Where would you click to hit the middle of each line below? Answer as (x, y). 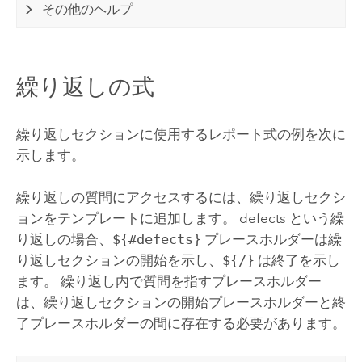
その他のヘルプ (88, 10)
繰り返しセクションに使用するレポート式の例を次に (181, 134)
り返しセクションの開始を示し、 (119, 261)
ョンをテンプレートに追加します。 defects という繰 (180, 219)
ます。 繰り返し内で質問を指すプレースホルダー (168, 282)
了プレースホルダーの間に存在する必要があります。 (181, 324)
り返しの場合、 (64, 240)
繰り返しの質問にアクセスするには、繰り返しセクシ (181, 198)
